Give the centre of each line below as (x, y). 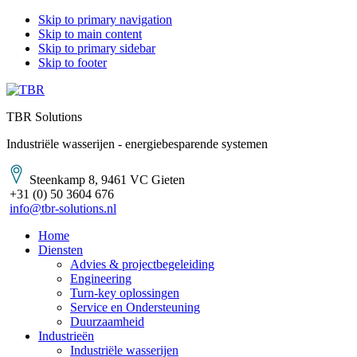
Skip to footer (73, 63)
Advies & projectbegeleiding (142, 264)
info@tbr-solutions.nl (63, 208)
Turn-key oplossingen (125, 293)
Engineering (101, 279)
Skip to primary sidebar (97, 48)
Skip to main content (90, 34)
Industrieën (66, 336)
